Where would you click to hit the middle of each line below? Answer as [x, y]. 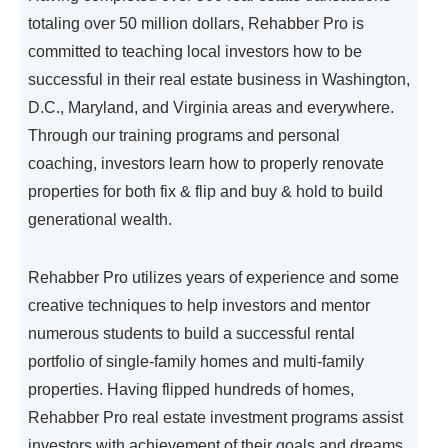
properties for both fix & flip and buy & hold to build [205, 192]
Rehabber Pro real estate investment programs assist [215, 418]
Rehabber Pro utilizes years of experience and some [213, 278]
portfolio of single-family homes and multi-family [196, 362]
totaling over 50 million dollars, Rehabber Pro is [196, 24]
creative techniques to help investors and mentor [199, 306]
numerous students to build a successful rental [191, 334]
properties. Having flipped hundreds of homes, [191, 390]
